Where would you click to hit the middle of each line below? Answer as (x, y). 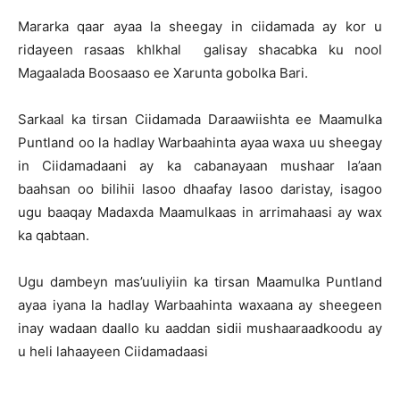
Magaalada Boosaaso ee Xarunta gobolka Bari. (163, 73)
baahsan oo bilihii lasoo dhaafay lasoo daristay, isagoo (200, 189)
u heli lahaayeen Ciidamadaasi (113, 351)
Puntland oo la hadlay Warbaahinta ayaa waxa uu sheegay (200, 142)
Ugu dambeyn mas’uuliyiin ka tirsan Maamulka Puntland (200, 282)
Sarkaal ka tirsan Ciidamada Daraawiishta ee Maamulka (200, 119)
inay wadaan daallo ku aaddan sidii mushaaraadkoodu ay (200, 328)
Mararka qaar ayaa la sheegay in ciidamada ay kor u (200, 26)
